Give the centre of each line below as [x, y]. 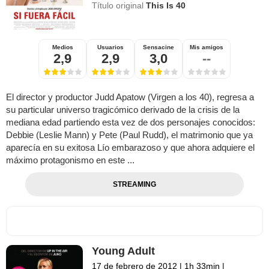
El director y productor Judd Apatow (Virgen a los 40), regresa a [130, 97]
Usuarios [110, 47]
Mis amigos [207, 47]
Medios [62, 47]
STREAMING [134, 185]
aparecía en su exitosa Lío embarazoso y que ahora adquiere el [130, 148]
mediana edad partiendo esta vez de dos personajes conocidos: [131, 122]
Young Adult [124, 251]
